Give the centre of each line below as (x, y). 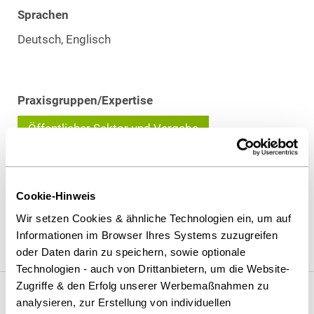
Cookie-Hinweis (56, 196)
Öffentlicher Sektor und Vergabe (113, 128)
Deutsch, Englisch (64, 39)
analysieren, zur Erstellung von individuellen (124, 302)
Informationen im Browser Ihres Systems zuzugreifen (147, 235)
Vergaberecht (84, 233)
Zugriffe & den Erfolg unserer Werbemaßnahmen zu (143, 285)
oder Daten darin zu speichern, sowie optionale (131, 252)
